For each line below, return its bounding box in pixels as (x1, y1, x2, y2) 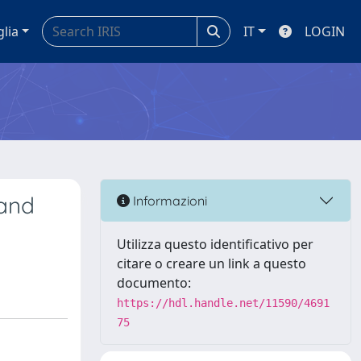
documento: (117, 274, 191, 292)
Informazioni (130, 192, 207, 209)
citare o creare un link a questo (117, 255, 306, 272)
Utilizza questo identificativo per (117, 235, 313, 253)
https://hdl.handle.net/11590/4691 (117, 297, 330, 309)
